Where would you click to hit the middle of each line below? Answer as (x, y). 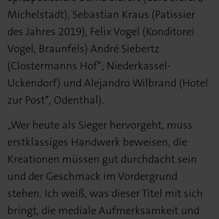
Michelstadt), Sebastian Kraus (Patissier (101, 14)
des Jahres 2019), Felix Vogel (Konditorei (101, 31)
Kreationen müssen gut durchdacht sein (102, 159)
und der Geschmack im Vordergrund (92, 176)
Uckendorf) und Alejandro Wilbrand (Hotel (108, 83)
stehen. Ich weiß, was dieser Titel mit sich (105, 193)
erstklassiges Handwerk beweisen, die (97, 142)
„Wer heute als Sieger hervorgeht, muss (100, 125)
